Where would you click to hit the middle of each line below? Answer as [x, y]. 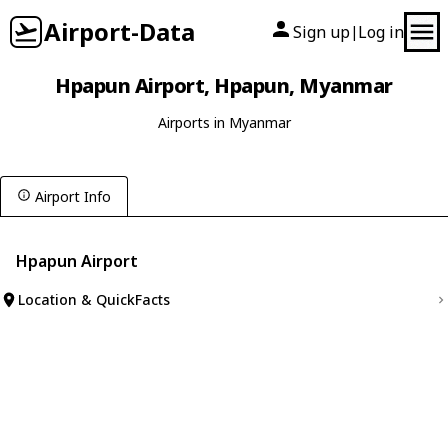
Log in [381, 32]
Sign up [321, 32]
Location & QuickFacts [94, 299]
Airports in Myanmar [224, 122]
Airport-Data [119, 31]
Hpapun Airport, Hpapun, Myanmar [224, 85]
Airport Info [73, 196]
